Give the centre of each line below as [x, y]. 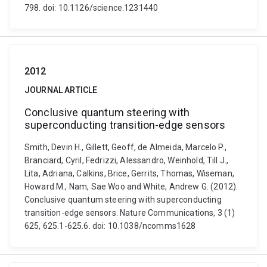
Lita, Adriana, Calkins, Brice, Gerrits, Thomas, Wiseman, [129, 173]
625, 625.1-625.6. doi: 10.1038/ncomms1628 [110, 226]
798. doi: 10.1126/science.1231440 [91, 8]
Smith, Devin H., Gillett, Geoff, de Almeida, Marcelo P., [125, 147]
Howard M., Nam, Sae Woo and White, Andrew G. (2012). [131, 187]
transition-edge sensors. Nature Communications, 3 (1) [130, 213]
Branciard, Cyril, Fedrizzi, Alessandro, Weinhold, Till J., [127, 160]
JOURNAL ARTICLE [61, 90]
